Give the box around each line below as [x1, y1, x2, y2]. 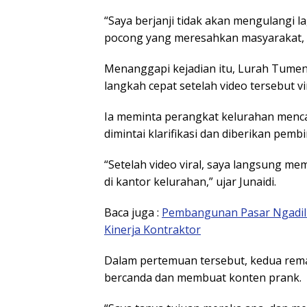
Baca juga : [104, 204, 162, 220]
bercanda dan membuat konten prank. [104, 269, 302, 285]
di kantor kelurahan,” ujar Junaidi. [104, 173, 276, 189]
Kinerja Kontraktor [104, 221, 201, 237]
